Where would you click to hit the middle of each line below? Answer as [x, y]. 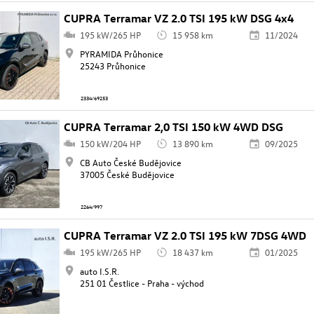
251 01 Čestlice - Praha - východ [142, 283]
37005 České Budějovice [127, 175]
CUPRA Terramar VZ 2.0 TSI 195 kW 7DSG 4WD [185, 236]
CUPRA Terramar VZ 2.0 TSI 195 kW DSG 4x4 [179, 19]
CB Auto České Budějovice [130, 163]
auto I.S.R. [99, 271]
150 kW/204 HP [110, 144]
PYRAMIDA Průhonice [121, 54]
